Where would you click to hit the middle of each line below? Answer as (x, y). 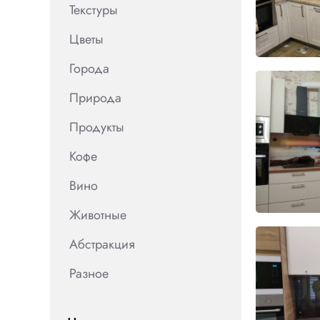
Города (89, 69)
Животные (98, 215)
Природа (95, 98)
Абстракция (102, 244)
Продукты (97, 127)
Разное (89, 274)
